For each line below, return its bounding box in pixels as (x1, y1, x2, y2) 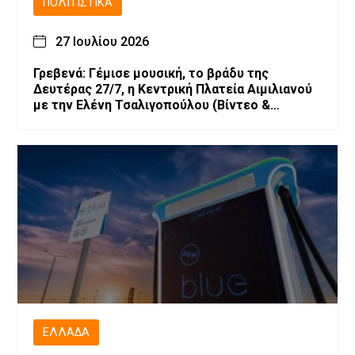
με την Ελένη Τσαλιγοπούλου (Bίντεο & (33, 97, 270, 113)
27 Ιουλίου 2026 (55, 33, 149, 49)
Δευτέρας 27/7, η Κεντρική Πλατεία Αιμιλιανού (33, 81, 312, 97)
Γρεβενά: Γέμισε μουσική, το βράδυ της (33, 65, 269, 81)
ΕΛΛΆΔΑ (43, 325, 90, 339)
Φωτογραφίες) (33, 113, 123, 128)
